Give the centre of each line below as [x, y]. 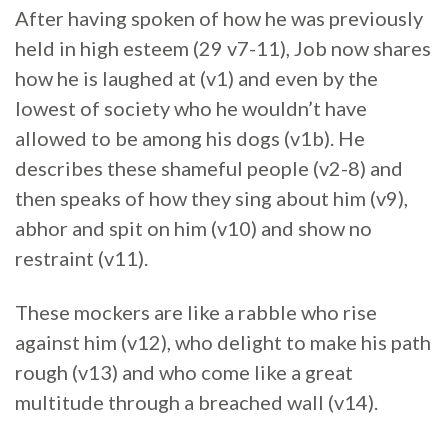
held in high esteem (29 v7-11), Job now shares [223, 48]
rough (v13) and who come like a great [184, 372]
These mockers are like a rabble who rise [196, 312]
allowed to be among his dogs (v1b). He [190, 138]
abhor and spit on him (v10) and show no [193, 228]
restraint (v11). [81, 258]
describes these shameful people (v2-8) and [209, 168]
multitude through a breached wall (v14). [196, 402]
